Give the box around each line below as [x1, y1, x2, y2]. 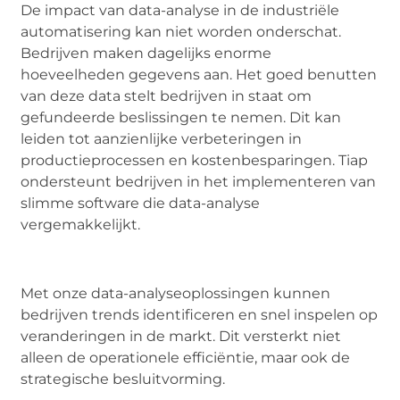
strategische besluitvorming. [21, 370, 226, 387]
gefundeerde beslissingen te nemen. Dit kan [21, 109, 342, 127]
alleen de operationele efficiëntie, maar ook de [21, 348, 351, 366]
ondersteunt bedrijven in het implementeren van [21, 173, 377, 191]
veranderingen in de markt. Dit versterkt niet [21, 327, 342, 345]
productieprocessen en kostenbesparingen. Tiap [21, 152, 369, 170]
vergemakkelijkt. [21, 216, 141, 234]
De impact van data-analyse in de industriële [21, 2, 340, 20]
